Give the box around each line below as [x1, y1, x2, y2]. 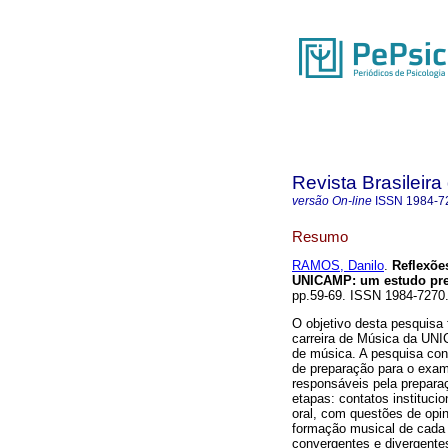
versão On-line [292, 194, 372, 208]
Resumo [292, 227, 348, 245]
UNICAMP [292, 273, 352, 289]
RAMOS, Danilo [292, 258, 384, 274]
